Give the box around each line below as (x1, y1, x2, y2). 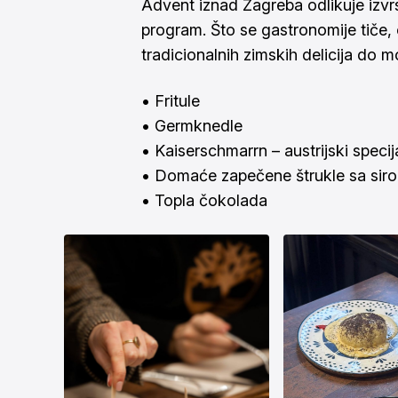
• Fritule (141, 92, 200, 111)
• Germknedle (141, 116, 243, 136)
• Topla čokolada (141, 191, 267, 211)
